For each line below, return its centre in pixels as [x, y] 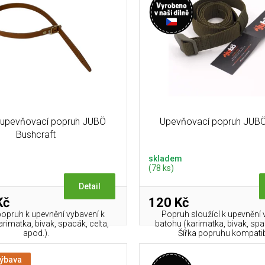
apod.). [36, 233]
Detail [90, 187]
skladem [166, 159]
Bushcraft [36, 134]
